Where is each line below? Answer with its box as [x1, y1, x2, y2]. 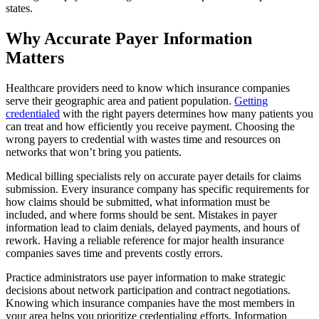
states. [6, 1, 33, 14]
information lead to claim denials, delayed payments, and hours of [6, 221, 300, 234]
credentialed [6, 107, 60, 120]
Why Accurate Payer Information [6, 28, 252, 48]
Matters [6, 48, 64, 67]
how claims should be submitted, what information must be [6, 195, 270, 208]
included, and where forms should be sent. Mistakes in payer [6, 208, 277, 221]
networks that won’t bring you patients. [6, 145, 182, 158]
